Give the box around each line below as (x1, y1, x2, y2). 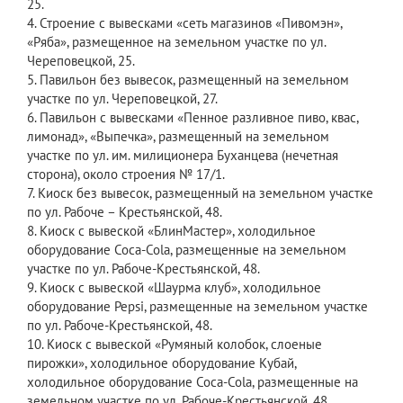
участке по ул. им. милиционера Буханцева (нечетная (27, 147, 338, 165)
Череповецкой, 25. (27, 52, 135, 70)
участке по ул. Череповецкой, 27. (27, 90, 218, 108)
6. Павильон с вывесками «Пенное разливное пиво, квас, (27, 109, 358, 127)
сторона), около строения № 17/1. (27, 166, 225, 184)
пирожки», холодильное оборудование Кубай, (27, 354, 296, 372)
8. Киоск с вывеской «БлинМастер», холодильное (27, 222, 316, 240)
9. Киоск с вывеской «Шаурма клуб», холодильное (27, 279, 321, 297)
